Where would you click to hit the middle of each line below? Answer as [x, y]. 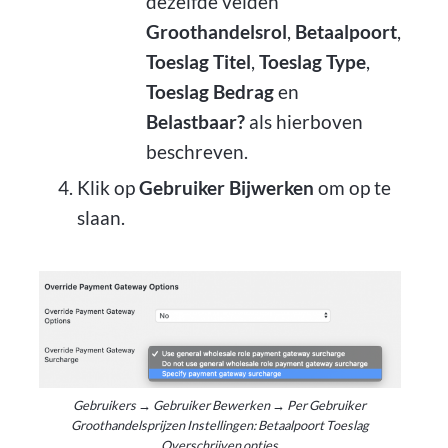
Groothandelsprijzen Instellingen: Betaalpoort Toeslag [219, 424]
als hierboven [303, 122]
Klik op [107, 187]
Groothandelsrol [216, 32]
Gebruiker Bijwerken [226, 187]
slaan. [100, 217]
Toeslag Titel [198, 62]
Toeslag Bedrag [209, 92]
